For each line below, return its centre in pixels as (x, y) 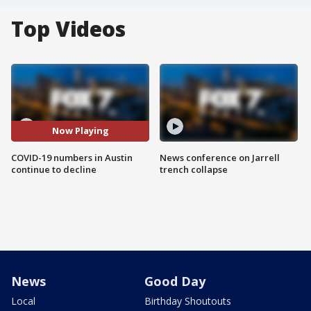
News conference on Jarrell (220, 157)
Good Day (175, 281)
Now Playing (80, 131)
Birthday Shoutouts (188, 301)
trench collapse (194, 169)
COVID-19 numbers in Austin (72, 157)
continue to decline (54, 169)
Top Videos (68, 29)
